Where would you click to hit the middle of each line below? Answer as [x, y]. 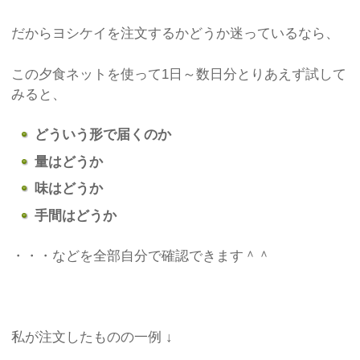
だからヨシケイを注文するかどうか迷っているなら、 [176, 34]
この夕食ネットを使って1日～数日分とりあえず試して [179, 74]
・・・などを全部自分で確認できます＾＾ [141, 256]
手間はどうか [76, 215]
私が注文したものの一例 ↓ [92, 337]
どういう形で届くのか [103, 135]
